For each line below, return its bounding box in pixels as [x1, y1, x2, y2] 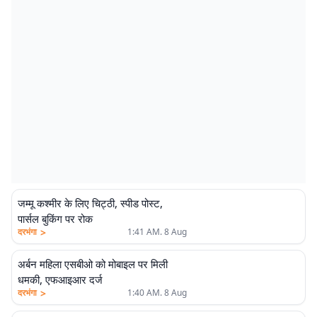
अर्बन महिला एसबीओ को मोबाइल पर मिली [18, 257, 168, 271]
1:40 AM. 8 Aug [127, 287, 187, 299]
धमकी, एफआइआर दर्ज [18, 272, 103, 287]
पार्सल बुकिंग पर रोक [18, 212, 93, 226]
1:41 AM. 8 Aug [127, 226, 187, 238]
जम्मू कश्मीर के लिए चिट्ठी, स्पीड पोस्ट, [18, 196, 163, 210]
